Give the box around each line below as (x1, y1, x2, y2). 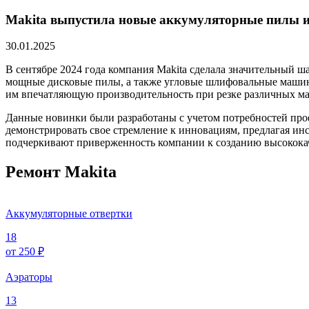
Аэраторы (6, 271, 52, 283)
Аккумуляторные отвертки (6, 208, 132, 220)
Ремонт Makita (6, 163, 117, 181)
